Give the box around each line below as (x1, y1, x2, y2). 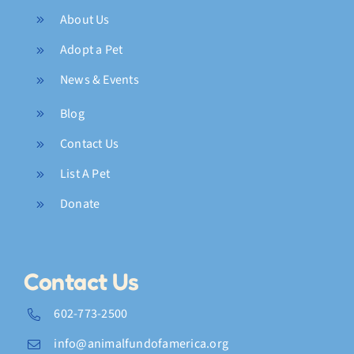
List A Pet (59, 165, 111, 183)
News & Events (59, 71, 139, 89)
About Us (59, 10, 110, 28)
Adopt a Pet (59, 41, 123, 59)
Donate (59, 195, 100, 213)
